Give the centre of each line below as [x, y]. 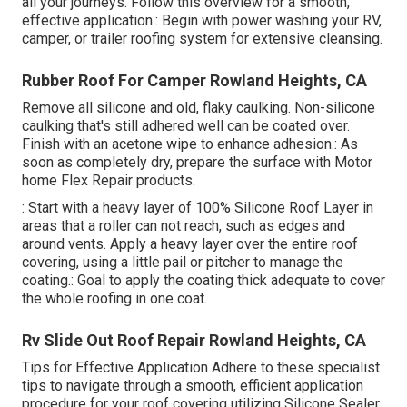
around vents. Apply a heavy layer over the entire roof [190, 244]
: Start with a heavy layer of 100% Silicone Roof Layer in [198, 208]
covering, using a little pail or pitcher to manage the [183, 263]
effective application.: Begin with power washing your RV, [202, 21]
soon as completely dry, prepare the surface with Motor [197, 163]
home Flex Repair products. [109, 181]
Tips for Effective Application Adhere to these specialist [201, 368]
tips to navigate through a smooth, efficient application [193, 386]
